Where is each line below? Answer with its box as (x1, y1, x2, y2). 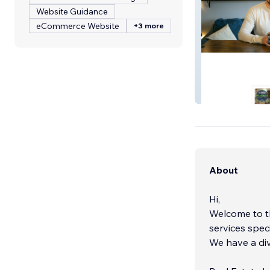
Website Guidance (36, 6, 108, 17)
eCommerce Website (36, 20, 119, 31)
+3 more (134, 21, 164, 30)
